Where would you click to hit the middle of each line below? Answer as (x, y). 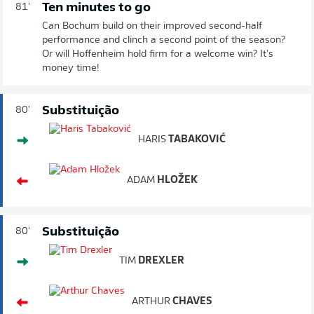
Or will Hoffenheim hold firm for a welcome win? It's (158, 54)
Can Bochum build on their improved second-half (152, 26)
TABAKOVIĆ (196, 139)
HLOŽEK (176, 180)
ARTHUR (151, 301)
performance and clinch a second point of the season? (164, 40)
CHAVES (191, 301)
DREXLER (160, 261)
